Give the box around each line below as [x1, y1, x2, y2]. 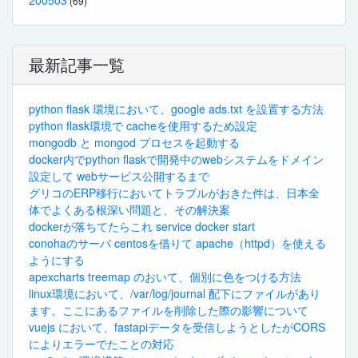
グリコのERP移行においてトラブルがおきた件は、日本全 [29, 184, 320, 201]
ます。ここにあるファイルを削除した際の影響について [29, 301, 308, 318]
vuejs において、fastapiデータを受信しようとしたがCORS [29, 318, 325, 335]
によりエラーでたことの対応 [29, 335, 174, 352]
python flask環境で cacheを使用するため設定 [29, 117, 257, 133]
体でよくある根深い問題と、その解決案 [29, 201, 230, 217]
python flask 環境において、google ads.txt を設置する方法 [29, 100, 324, 117]
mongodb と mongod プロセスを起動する [29, 133, 240, 150]
